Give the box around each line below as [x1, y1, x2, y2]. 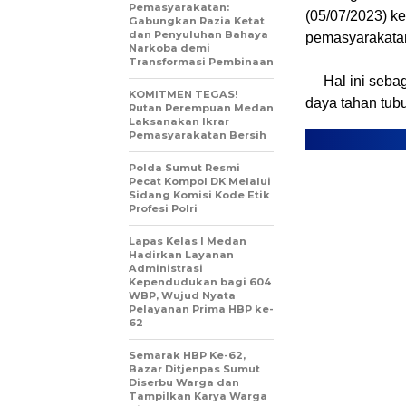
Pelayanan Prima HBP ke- [129, 303, 274, 315]
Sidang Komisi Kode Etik [129, 188, 270, 201]
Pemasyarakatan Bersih [129, 129, 266, 141]
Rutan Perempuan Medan [129, 101, 274, 114]
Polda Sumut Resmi [129, 161, 240, 174]
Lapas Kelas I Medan [129, 235, 246, 247]
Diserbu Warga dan [129, 376, 239, 389]
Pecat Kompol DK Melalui [129, 175, 271, 188]
